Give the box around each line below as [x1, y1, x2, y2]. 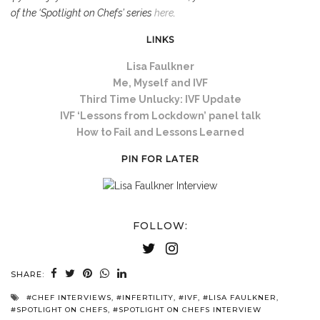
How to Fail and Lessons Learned [76, 126, 244, 139]
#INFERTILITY [116, 292, 174, 302]
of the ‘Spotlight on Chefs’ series [11, 7, 154, 19]
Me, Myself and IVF [112, 77, 208, 89]
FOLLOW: [132, 219, 188, 232]
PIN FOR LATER [121, 154, 199, 165]
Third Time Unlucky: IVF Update [79, 94, 241, 106]
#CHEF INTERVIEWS [26, 292, 111, 302]
